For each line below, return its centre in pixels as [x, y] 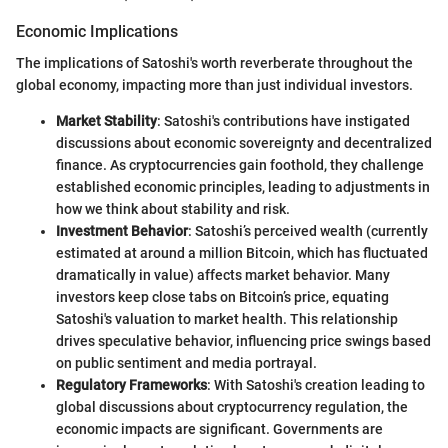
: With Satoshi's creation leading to [316, 385]
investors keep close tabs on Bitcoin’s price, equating [222, 297]
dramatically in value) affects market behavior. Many [223, 275]
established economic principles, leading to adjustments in [243, 187]
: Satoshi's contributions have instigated [283, 121]
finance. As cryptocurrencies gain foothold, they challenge [240, 165]
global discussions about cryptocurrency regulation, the [232, 407]
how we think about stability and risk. [173, 209]
